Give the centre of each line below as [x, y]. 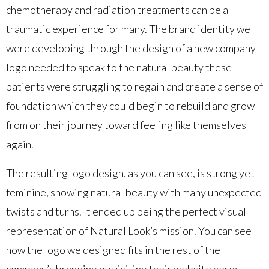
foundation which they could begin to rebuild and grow [130, 105]
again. [20, 144]
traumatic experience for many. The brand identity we [128, 29]
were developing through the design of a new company [131, 48]
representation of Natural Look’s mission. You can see [129, 230]
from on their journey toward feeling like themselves [126, 125]
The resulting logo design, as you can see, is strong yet [130, 173]
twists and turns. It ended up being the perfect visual [126, 211]
